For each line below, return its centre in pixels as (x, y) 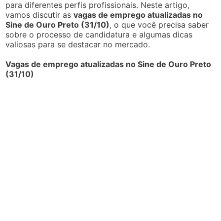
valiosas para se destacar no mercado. (78, 44)
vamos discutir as (40, 15)
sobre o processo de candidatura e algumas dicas (99, 34)
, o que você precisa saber (159, 24)
